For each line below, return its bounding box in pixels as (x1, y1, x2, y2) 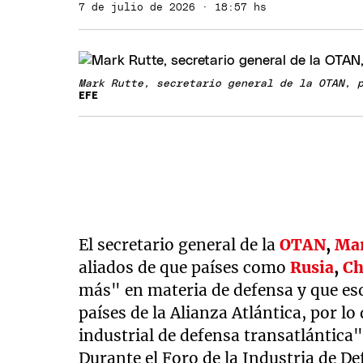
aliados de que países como (79, 258, 291, 277)
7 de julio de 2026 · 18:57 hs (79, 2, 267, 13)
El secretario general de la (79, 235, 280, 254)
